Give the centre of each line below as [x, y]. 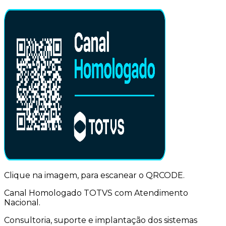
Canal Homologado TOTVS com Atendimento [96, 193]
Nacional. [22, 203]
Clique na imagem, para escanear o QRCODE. [94, 176]
